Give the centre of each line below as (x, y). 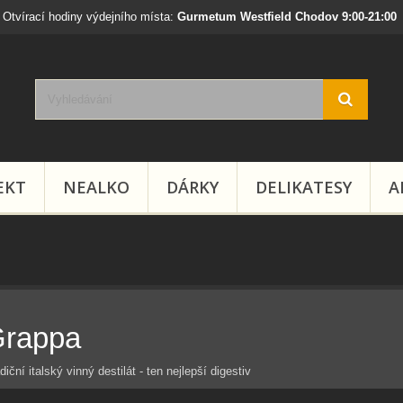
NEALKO (96, 187)
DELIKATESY (304, 187)
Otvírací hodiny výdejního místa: (90, 17)
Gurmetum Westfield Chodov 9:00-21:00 (287, 17)
